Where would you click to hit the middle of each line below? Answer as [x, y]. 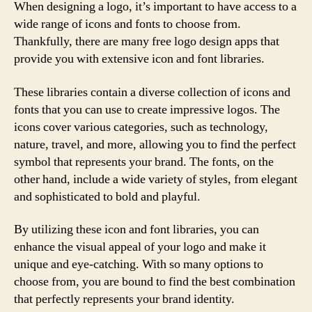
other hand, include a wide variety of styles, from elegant [156, 179]
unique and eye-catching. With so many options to [139, 264]
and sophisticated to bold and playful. [107, 196]
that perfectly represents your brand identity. [124, 299]
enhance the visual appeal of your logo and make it [140, 247]
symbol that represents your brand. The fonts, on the [144, 162]
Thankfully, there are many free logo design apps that [147, 41]
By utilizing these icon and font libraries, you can [136, 229]
